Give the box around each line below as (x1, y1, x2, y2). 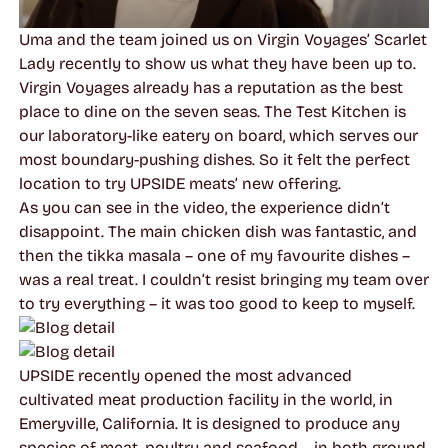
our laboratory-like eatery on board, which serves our (18, 125, 418, 145)
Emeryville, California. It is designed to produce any (18, 413, 400, 433)
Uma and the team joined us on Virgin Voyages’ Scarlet (18, 29, 427, 49)
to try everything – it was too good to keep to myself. (18, 293, 415, 313)
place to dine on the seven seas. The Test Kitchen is (18, 101, 406, 121)
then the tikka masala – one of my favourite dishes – (18, 245, 410, 265)
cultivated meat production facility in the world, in (18, 389, 393, 409)
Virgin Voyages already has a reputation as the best (18, 77, 403, 97)
